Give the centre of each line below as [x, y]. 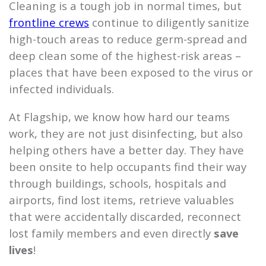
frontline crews [49, 23]
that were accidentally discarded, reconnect [125, 216]
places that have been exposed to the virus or [131, 72]
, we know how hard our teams [149, 116]
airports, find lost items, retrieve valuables [121, 199]
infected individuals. [61, 89]
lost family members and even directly [111, 233]
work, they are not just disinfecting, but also [126, 133]
